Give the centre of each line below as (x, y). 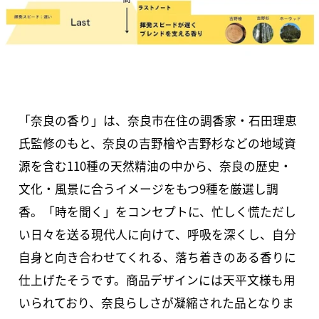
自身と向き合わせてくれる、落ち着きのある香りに (158, 257)
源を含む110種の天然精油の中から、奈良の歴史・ (156, 166)
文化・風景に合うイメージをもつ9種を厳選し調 (149, 188)
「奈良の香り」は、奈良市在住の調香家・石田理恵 (158, 120)
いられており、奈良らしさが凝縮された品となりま (157, 302)
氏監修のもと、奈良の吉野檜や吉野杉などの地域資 (158, 143)
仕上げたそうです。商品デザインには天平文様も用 (157, 279)
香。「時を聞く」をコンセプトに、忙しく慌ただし (158, 211)
